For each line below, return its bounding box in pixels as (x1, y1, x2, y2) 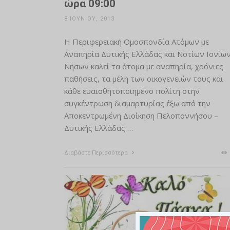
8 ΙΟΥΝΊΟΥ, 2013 (64, 15, 114, 22)
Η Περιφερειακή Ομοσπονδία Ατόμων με (64, 36, 209, 47)
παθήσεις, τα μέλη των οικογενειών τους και (64, 73, 223, 84)
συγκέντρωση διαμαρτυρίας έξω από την (64, 98, 210, 108)
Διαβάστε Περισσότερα (64, 148, 129, 156)
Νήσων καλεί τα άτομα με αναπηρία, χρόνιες (64, 61, 223, 71)
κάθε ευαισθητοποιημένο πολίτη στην (64, 85, 200, 96)
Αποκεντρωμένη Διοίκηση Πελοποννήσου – (64, 110, 218, 121)
